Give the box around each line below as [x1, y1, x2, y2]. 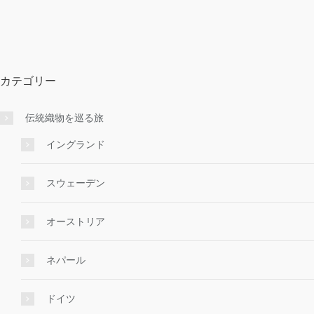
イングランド [46, 139, 105, 151]
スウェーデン [46, 177, 105, 189]
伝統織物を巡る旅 [25, 112, 104, 124]
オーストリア [46, 216, 105, 228]
